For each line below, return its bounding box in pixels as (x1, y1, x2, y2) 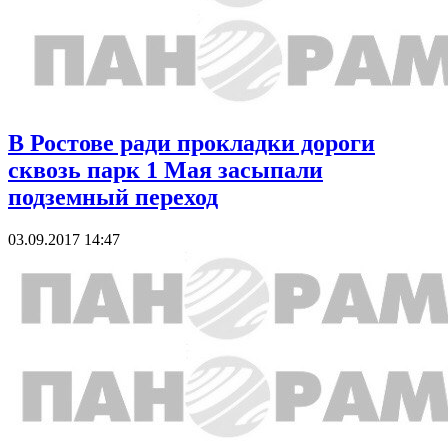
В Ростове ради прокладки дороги (8, 129, 375, 156)
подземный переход (8, 183, 218, 210)
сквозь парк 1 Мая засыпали (8, 156, 323, 183)
